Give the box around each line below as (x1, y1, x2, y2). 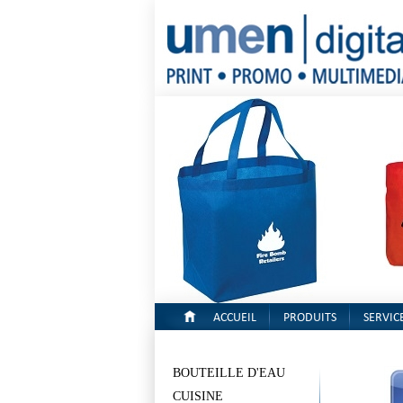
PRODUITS (283, 311, 336, 328)
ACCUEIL (213, 311, 256, 328)
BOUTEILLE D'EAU (173, 366, 285, 380)
